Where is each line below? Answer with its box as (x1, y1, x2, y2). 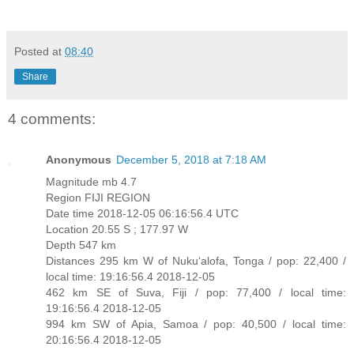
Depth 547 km (46, 239, 116, 252)
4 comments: (8, 110, 96, 127)
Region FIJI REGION (46, 191, 150, 205)
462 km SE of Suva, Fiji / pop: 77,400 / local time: (46, 286, 346, 299)
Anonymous (46, 153, 111, 167)
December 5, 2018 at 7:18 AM (116, 153, 266, 167)
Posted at (14, 44, 65, 58)
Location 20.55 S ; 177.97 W (46, 223, 188, 236)
